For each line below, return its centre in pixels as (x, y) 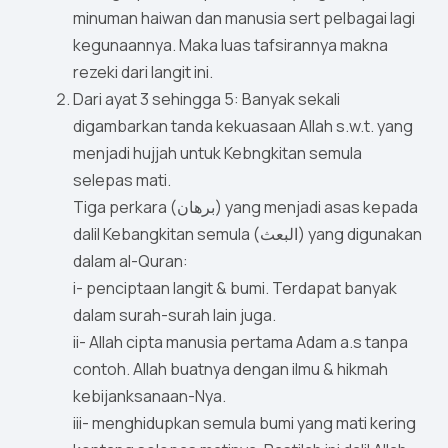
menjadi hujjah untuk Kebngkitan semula (217, 153)
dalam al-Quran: (130, 261)
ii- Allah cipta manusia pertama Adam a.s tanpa (240, 342)
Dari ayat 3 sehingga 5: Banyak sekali (206, 99)
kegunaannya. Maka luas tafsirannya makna (230, 45)
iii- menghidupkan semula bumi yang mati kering (244, 423)
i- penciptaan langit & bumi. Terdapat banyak (235, 288)
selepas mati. (122, 180)
